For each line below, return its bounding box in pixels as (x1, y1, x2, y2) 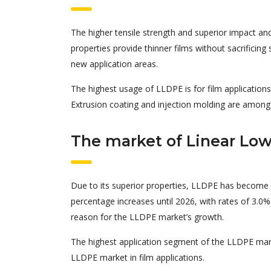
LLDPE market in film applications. (71, 252, 204, 263)
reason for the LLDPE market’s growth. (71, 211, 224, 223)
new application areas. (71, 58, 158, 70)
